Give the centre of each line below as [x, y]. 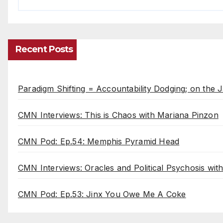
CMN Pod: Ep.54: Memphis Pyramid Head [99, 142]
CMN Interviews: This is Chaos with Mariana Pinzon [118, 115]
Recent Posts [44, 50]
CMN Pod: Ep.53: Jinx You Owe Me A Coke [102, 194]
